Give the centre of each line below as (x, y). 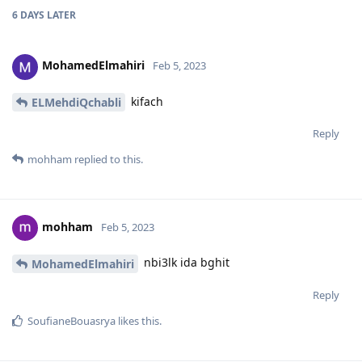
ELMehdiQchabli (76, 103)
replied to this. (107, 160)
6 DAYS (28, 15)
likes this (137, 321)
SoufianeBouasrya (72, 321)
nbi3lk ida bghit (185, 263)
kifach (145, 101)
